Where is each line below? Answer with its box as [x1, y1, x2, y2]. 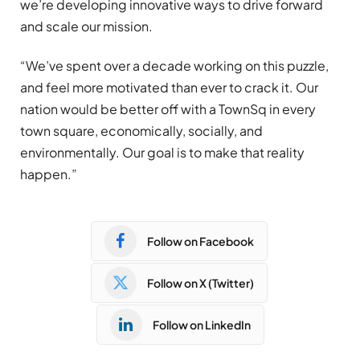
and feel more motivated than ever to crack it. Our [20, 79, 318, 96]
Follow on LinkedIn [152, 317, 251, 332]
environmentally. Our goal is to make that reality [20, 144, 305, 162]
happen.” [20, 166, 77, 183]
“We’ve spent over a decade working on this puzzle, [20, 57, 329, 75]
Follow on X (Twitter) [147, 275, 254, 290]
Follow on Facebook [147, 233, 254, 248]
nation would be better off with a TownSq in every [20, 100, 316, 118]
